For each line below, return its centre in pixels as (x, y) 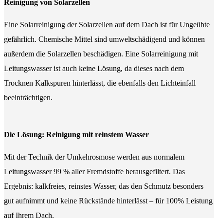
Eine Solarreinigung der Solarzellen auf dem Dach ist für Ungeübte (107, 25)
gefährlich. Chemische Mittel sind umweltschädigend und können (104, 39)
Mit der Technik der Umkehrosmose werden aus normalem (94, 157)
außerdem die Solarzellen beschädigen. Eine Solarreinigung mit (101, 54)
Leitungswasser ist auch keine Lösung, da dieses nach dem (94, 69)
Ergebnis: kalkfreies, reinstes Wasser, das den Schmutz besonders (104, 186)
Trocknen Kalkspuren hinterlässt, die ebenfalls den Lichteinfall (100, 83)
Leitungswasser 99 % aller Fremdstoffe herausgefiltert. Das (94, 172)
